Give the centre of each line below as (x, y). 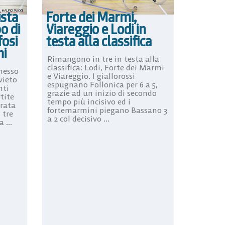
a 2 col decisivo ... (78, 118)
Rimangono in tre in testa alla (103, 59)
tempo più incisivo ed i (89, 101)
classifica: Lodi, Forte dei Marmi (105, 67)
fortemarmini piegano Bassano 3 (107, 110)
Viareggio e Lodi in (96, 29)
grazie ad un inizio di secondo (102, 93)
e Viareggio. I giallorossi (91, 76)
